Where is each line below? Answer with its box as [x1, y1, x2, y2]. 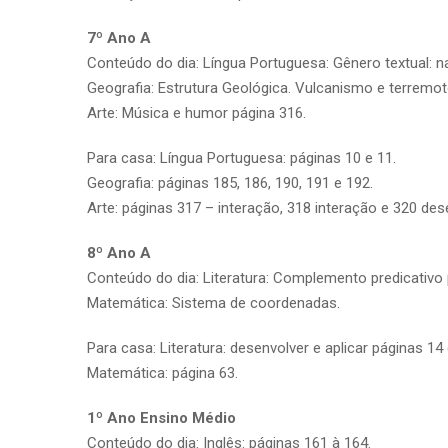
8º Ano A [87, 243, 151, 262]
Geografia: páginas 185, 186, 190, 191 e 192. [87, 173, 373, 192]
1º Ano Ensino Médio [87, 408, 236, 427]
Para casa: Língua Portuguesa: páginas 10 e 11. [87, 148, 396, 167]
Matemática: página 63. [87, 363, 238, 382]
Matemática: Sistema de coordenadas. [87, 293, 340, 312]
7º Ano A [87, 28, 151, 47]
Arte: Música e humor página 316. [87, 103, 306, 122]
